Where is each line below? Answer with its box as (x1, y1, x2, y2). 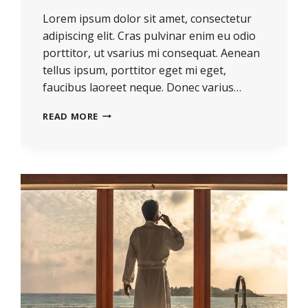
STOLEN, (98, 190, 140, 203)
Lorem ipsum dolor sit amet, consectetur (43, 10, 252, 26)
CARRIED (98, 258, 139, 272)
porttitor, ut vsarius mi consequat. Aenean (43, 45, 261, 60)
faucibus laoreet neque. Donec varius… (43, 79, 242, 95)
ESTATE (98, 121, 135, 134)
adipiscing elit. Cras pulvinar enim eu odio (43, 27, 256, 43)
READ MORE (43, 109, 99, 122)
